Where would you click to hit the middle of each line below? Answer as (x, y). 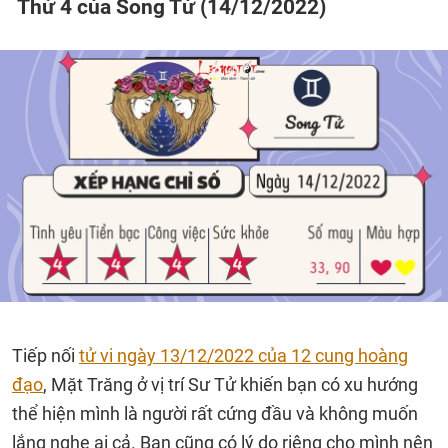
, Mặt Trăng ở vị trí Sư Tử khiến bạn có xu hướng (230, 384)
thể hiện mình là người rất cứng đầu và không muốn (215, 413)
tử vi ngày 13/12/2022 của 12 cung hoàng (243, 355)
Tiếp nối (45, 355)
